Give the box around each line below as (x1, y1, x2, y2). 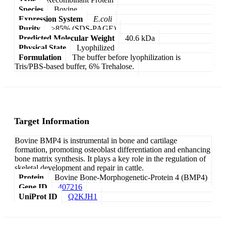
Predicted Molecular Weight (19, 33, 115, 42)
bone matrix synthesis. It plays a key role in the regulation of (15, 154, 206, 163)
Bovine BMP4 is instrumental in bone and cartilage (15, 136, 177, 145)
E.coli (93, 14, 112, 23)
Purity (19, 24, 40, 33)
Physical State (19, 43, 66, 52)
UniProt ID (19, 192, 58, 201)
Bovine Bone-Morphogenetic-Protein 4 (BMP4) (54, 173, 207, 182)
